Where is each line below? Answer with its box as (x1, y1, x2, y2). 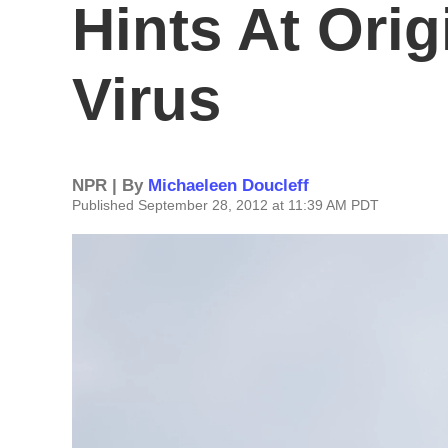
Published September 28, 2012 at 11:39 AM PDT (72, 197, 379, 213)
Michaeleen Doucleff (148, 176, 309, 195)
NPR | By (72, 176, 148, 195)
